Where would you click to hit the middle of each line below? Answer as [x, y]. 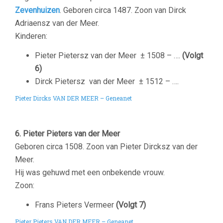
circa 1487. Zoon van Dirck [140, 10]
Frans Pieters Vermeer [75, 205]
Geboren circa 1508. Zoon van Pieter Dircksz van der [106, 147]
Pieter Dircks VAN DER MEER [57, 98]
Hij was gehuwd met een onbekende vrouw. [90, 172]
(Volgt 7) [131, 205]
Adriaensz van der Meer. [57, 23]
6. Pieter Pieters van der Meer [67, 134]
